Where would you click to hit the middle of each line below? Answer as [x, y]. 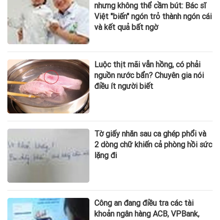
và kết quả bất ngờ [126, 27]
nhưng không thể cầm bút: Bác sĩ [150, 6]
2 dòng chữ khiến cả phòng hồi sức [153, 144]
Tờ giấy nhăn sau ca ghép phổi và [151, 134]
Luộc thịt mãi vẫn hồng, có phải [148, 64]
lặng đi [106, 155]
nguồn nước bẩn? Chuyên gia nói [149, 75]
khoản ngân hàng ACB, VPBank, [147, 214]
